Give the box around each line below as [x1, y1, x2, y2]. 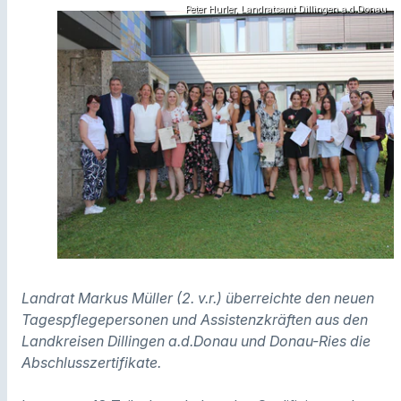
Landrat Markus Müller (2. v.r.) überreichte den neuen [21, 289, 374, 308]
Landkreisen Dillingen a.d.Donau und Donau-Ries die [21, 332, 371, 351]
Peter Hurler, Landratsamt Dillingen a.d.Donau [185, 4, 387, 15]
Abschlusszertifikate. [21, 354, 161, 372]
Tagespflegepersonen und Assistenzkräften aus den [21, 311, 368, 329]
